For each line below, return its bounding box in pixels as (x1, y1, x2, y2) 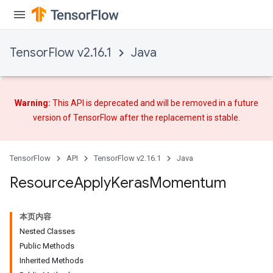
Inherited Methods (19, 255, 83, 265)
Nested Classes (19, 226, 75, 236)
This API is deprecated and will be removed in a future (51, 98, 258, 108)
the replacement (141, 113, 205, 122)
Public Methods (19, 241, 74, 250)
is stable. (205, 113, 240, 122)
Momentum (149, 173, 226, 192)
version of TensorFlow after (33, 113, 141, 122)
